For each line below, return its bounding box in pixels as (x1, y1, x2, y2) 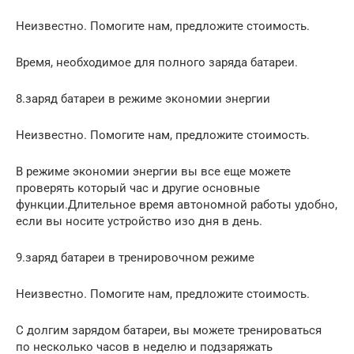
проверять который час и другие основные (16, 180, 260, 195)
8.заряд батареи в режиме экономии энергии (16, 91, 270, 106)
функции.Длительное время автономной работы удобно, (16, 197, 337, 212)
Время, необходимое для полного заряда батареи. (16, 55, 298, 70)
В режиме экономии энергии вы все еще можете (16, 164, 291, 179)
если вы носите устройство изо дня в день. (16, 213, 262, 228)
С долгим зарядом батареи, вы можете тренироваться (16, 322, 322, 337)
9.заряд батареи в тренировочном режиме (16, 250, 254, 265)
